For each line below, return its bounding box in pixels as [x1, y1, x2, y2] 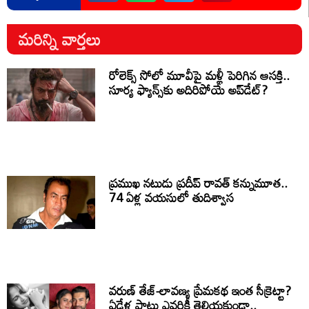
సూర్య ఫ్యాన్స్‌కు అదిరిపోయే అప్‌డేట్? [109, 77, 268, 103]
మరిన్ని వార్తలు [14, 23, 101, 56]
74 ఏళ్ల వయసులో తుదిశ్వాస [109, 185, 235, 210]
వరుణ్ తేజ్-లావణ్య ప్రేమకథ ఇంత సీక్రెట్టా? [109, 278, 292, 303]
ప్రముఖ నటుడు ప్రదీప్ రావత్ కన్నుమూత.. [109, 170, 288, 196]
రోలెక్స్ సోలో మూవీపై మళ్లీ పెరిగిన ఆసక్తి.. [109, 63, 290, 88]
